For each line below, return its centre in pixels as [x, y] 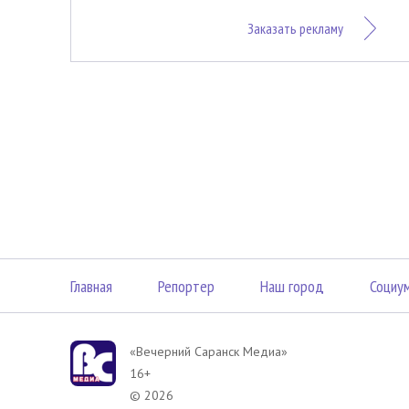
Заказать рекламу [295, 28]
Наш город [292, 286]
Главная [91, 286]
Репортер [186, 286]
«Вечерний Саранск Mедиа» [209, 351]
